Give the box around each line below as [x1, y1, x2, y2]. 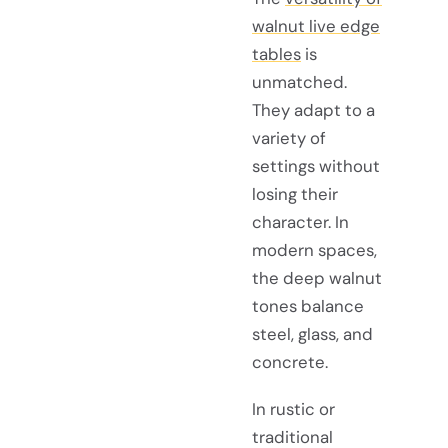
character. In [252, 210, 349, 233]
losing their [252, 182, 338, 205]
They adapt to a [252, 98, 375, 121]
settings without [252, 154, 380, 177]
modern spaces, [252, 238, 377, 261]
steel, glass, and [252, 322, 373, 345]
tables [252, 42, 301, 65]
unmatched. [252, 70, 347, 93]
